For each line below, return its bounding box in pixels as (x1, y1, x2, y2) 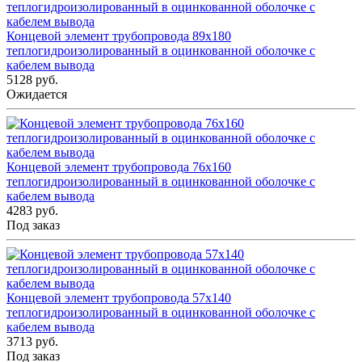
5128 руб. (6, 73, 58, 87)
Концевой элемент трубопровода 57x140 (6, 291, 231, 305)
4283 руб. (6, 204, 58, 218)
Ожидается (6, 87, 67, 102)
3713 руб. (6, 335, 58, 349)
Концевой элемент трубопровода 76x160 (6, 160, 231, 175)
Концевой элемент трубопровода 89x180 (6, 29, 231, 44)
